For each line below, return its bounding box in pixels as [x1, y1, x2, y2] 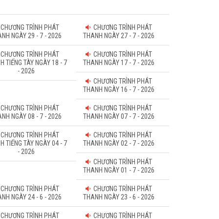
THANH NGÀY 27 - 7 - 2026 [83, 32, 155, 40]
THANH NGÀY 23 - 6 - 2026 [83, 193, 155, 201]
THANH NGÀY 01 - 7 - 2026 [83, 166, 155, 174]
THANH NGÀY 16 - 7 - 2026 [83, 86, 155, 93]
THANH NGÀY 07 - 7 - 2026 [83, 112, 155, 120]
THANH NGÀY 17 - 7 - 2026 [83, 59, 155, 66]
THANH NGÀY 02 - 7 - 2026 [83, 139, 155, 147]
